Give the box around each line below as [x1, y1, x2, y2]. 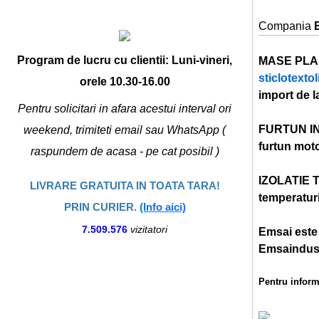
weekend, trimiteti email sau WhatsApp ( [23, 124, 226, 136]
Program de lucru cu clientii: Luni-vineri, [17, 54, 232, 66]
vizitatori [130, 224, 167, 235]
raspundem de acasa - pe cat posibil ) [30, 145, 219, 157]
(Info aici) [139, 201, 186, 213]
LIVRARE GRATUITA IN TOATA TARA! [29, 179, 220, 192]
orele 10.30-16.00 [79, 75, 170, 88]
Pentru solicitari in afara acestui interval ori [18, 103, 231, 115]
